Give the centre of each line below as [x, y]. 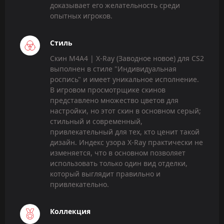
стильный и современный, [96, 121]
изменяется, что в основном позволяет [118, 152]
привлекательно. [79, 184]
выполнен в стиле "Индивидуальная [113, 68]
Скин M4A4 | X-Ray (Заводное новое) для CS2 [127, 58]
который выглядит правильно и [105, 173]
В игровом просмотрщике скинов [108, 89]
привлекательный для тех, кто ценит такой [125, 131]
